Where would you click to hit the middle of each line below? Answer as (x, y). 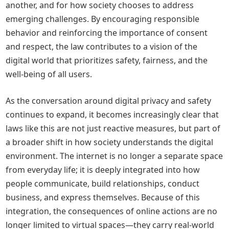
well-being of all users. (49, 74)
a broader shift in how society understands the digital (110, 142)
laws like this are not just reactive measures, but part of (113, 128)
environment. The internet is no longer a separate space (114, 156)
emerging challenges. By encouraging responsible (103, 19)
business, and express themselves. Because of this (103, 197)
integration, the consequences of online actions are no (112, 211)
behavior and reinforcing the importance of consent (107, 33)
